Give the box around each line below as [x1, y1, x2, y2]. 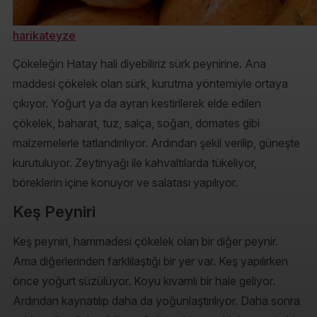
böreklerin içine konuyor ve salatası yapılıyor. [13, 175, 238, 190]
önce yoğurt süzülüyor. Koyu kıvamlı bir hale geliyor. [13, 273, 275, 288]
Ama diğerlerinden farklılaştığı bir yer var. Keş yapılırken [13, 253, 288, 268]
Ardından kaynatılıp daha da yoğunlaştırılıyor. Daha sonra [13, 293, 300, 308]
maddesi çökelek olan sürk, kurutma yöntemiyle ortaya [13, 76, 288, 91]
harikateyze [13, 28, 76, 42]
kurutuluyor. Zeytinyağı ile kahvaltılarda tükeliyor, [13, 155, 257, 170]
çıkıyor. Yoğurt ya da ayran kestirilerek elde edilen [13, 96, 261, 110]
